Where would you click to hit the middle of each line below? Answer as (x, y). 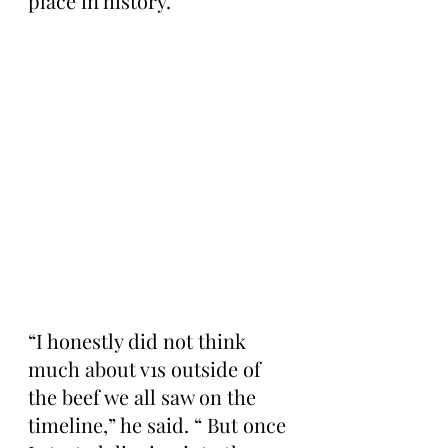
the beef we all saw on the (144, 396)
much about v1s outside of (147, 368)
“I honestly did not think (139, 340)
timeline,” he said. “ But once (159, 424)
